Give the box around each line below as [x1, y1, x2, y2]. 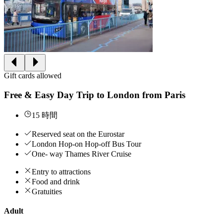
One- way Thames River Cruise [32, 149, 131, 158]
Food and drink [32, 177, 80, 186]
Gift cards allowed [4, 71, 61, 80]
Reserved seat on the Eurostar [32, 129, 124, 138]
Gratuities [32, 187, 62, 196]
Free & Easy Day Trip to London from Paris [4, 90, 185, 101]
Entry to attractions [32, 167, 91, 176]
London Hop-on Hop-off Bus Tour [32, 139, 141, 148]
